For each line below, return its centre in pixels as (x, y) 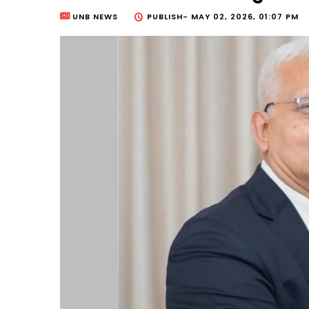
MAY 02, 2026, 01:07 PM (245, 17)
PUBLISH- (169, 17)
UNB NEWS (95, 17)
